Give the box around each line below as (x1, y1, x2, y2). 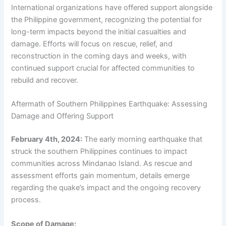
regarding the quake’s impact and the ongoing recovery (11, 183, 201, 193)
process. (11, 195, 41, 205)
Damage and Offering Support (11, 111, 114, 121)
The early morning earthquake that (82, 135, 203, 144)
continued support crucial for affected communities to (11, 63, 195, 73)
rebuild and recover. (11, 75, 79, 85)
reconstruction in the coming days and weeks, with (11, 51, 187, 61)
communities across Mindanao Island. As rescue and (11, 159, 193, 168)
